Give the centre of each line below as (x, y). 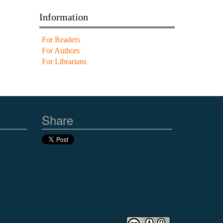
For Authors (60, 50)
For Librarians (64, 61)
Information (63, 17)
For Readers (61, 39)
